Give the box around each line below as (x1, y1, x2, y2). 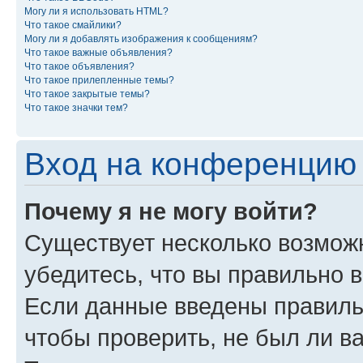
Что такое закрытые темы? (24, 88, 150, 100)
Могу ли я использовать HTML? (24, 5, 169, 17)
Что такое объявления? (24, 60, 135, 72)
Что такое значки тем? (24, 101, 128, 113)
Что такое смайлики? (24, 19, 122, 31)
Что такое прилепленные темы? (24, 74, 174, 86)
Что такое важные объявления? (24, 46, 173, 58)
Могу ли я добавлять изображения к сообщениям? (24, 32, 258, 45)
